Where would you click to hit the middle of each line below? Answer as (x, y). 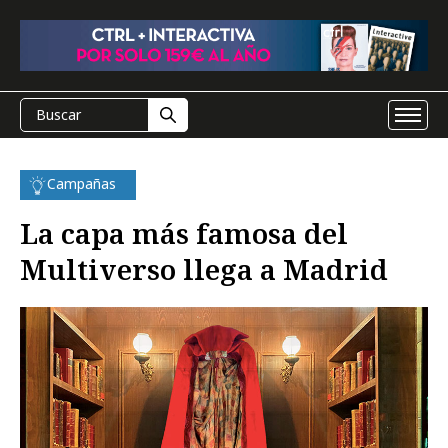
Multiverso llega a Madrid (204, 269)
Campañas (81, 183)
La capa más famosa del (184, 233)
